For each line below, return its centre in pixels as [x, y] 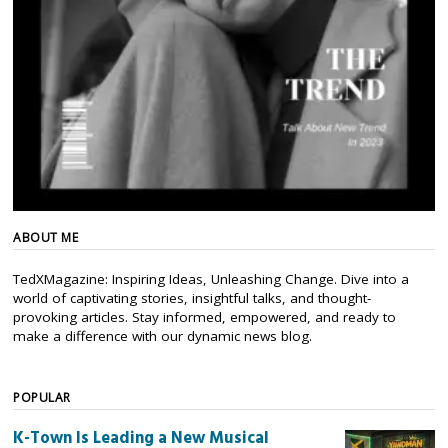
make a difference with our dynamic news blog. [163, 335]
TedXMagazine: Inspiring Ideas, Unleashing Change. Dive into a [211, 278]
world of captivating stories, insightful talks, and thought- [192, 297]
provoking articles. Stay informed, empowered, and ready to [205, 316]
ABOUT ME [46, 237]
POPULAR [42, 397]
